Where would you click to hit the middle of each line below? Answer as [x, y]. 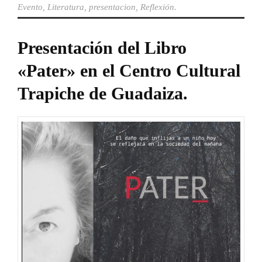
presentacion [112, 7]
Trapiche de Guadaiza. [103, 93]
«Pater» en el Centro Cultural [129, 70]
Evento [30, 7]
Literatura [66, 7]
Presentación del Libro [102, 47]
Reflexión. [158, 7]
